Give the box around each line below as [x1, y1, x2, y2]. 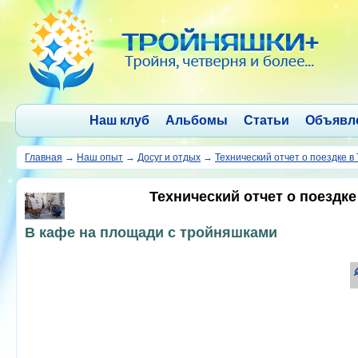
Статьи [243, 113, 289, 127]
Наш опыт [77, 152, 123, 163]
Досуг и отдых [137, 152, 201, 163]
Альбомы [165, 113, 228, 127]
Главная [25, 152, 62, 163]
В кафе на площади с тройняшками [25, 225, 277, 241]
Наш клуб [89, 113, 149, 127]
